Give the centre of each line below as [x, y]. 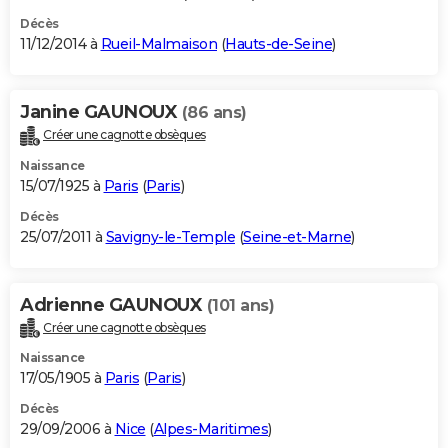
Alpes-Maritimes [210, 429]
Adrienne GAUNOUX [113, 304]
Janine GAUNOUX [101, 111]
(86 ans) [214, 112]
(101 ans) [240, 305]
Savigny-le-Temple [170, 236]
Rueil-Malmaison [158, 43]
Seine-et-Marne [297, 236]
